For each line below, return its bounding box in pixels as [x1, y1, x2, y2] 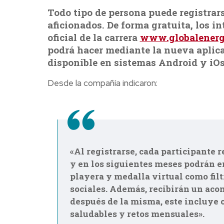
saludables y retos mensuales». [69, 208, 204, 220]
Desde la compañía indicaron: [47, 77, 157, 89]
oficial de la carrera [47, 31, 140, 44]
